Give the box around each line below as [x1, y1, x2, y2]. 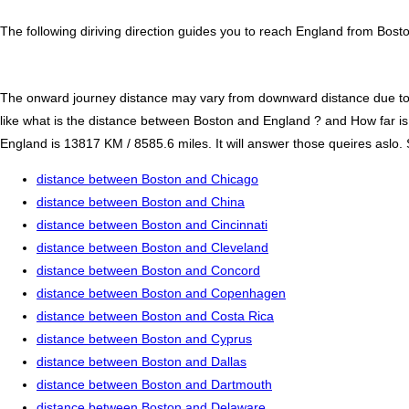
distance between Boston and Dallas [37, 354, 246, 370]
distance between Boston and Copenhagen [37, 286, 286, 301]
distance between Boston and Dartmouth [37, 377, 272, 393]
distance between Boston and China [37, 194, 245, 210]
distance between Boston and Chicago [37, 172, 258, 187]
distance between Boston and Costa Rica [37, 309, 274, 324]
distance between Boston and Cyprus [37, 331, 252, 347]
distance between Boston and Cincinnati [37, 217, 267, 233]
